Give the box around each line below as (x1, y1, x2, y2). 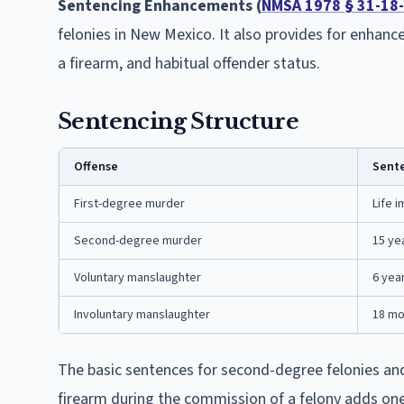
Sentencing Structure (58, 107, 298, 134)
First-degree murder (74, 194, 185, 213)
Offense (74, 157, 118, 176)
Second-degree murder (74, 231, 202, 250)
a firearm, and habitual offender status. (58, 51, 320, 75)
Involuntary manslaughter (74, 305, 210, 324)
